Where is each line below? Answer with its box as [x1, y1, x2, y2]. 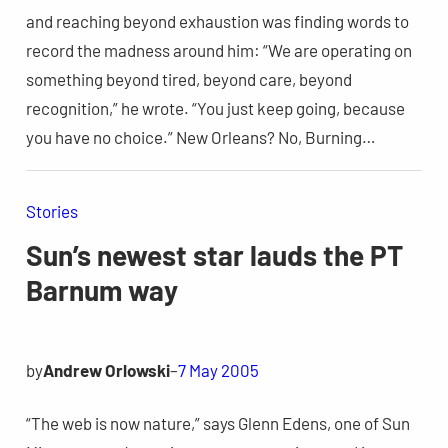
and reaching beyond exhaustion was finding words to [25, 11, 409, 32]
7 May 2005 [177, 359, 259, 380]
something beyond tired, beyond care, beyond [25, 69, 352, 90]
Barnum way [25, 272, 178, 307]
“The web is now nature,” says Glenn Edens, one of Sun [25, 412, 410, 433]
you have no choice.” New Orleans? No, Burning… [25, 127, 376, 148]
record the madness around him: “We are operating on [25, 40, 412, 61]
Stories [25, 200, 78, 221]
